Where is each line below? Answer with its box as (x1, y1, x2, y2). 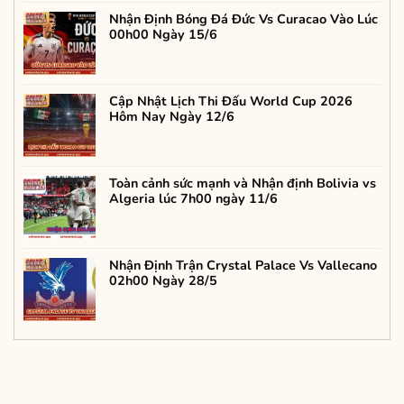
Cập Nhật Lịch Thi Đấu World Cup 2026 (109, 92, 353, 111)
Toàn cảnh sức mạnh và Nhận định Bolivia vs (109, 174, 376, 193)
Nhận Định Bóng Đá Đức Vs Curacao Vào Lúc (109, 10, 378, 29)
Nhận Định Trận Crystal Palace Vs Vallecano (109, 256, 377, 275)
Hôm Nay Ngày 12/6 (109, 107, 234, 126)
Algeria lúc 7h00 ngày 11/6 (109, 189, 278, 208)
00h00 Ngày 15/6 (109, 25, 217, 44)
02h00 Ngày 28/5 (109, 271, 217, 290)
